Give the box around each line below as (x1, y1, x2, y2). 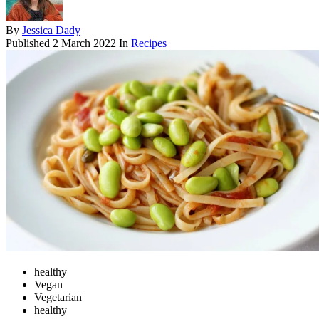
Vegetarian (34, 291, 82, 304)
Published (6, 37, 53, 50)
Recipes (131, 37, 167, 50)
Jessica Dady (22, 24, 80, 37)
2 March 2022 (53, 37, 116, 50)
